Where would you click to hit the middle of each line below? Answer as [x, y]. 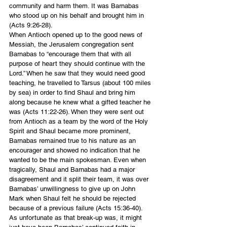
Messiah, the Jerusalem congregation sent [72, 45]
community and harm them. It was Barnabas [75, 6]
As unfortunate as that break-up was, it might [77, 218]
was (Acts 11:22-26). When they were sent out [78, 112]
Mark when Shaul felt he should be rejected [73, 199]
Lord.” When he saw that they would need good [78, 73]
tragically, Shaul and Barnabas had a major [73, 170]
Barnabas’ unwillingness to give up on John [73, 189]
